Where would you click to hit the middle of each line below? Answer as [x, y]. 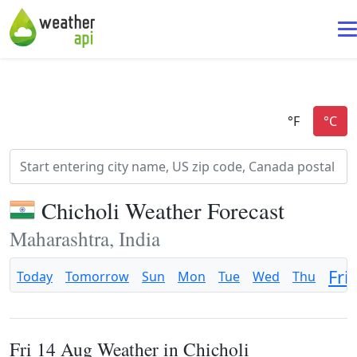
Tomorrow [97, 277]
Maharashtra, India [85, 238]
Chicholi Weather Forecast [163, 210]
